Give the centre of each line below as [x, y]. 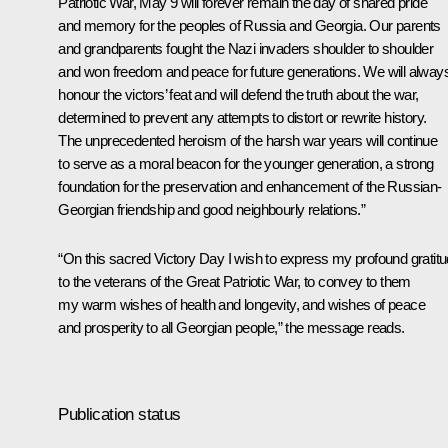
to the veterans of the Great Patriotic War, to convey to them [234, 281]
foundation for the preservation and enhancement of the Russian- [250, 186]
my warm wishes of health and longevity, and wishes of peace [241, 304]
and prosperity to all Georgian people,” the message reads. [231, 327]
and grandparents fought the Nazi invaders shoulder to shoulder [246, 48]
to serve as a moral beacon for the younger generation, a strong [246, 163]
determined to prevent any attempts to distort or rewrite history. [242, 117]
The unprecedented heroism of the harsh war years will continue [248, 140]
